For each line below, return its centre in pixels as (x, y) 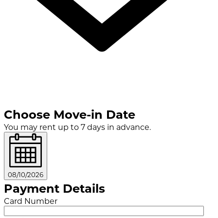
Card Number (31, 200)
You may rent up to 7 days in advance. (77, 127)
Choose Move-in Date (70, 114)
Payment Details (54, 188)
